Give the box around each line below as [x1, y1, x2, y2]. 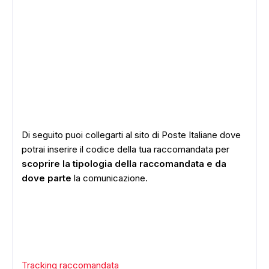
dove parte [22, 172, 71, 184]
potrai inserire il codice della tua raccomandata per [22, 144, 229, 155]
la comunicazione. [71, 172, 148, 184]
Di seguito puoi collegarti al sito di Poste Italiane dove [22, 129, 241, 141]
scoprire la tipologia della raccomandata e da [22, 158, 226, 169]
